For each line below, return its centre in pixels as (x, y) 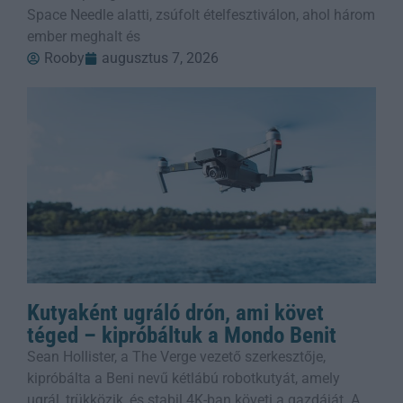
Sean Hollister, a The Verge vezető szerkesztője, (176, 357)
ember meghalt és (84, 36)
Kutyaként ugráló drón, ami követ (175, 313)
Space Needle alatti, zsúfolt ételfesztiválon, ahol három (201, 14)
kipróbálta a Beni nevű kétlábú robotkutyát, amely (184, 379)
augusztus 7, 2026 (160, 58)
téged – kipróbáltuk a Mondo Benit (182, 336)
